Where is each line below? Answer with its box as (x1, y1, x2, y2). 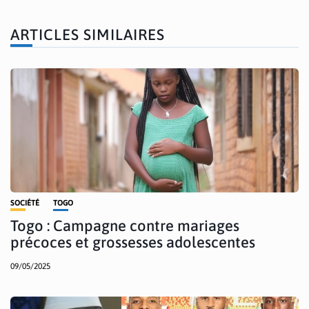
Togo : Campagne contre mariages (10, 216, 239, 235)
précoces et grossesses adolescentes (10, 232, 255, 251)
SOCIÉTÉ (10, 198, 39, 207)
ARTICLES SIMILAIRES (10, 25, 165, 43)
